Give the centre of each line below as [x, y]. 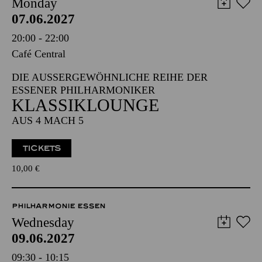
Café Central [39, 54]
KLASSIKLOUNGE [85, 105]
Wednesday [43, 223]
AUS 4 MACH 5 [48, 120]
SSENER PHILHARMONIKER [80, 90]
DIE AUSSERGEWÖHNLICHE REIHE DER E [110, 77]
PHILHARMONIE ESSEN [58, 206]
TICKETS [42, 148]
